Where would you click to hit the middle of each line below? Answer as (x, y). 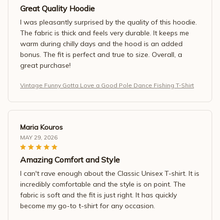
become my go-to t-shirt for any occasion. (88, 206)
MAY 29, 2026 (39, 137)
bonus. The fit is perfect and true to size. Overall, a (101, 54)
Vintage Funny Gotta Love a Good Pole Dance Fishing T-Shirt (107, 85)
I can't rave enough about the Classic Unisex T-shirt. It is (110, 173)
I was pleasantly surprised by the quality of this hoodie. (109, 22)
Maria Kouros (41, 127)
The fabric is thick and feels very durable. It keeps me (105, 33)
